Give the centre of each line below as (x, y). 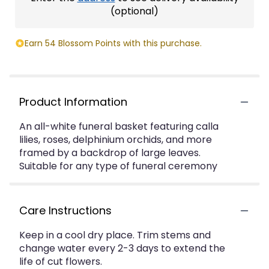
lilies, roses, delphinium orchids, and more (116, 140)
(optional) (134, 11)
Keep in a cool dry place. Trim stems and (115, 235)
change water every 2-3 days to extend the (122, 248)
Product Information (73, 102)
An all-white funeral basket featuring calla (119, 126)
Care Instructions (65, 210)
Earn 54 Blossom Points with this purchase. (113, 43)
